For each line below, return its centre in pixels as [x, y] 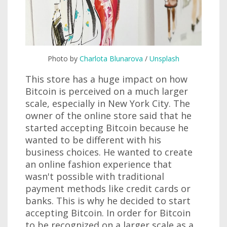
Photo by [64, 58]
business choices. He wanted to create [109, 152]
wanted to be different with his [93, 140]
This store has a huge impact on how [106, 79]
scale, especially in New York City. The [108, 103]
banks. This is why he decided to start [108, 200]
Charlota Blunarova [111, 58]
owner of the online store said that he [108, 115]
